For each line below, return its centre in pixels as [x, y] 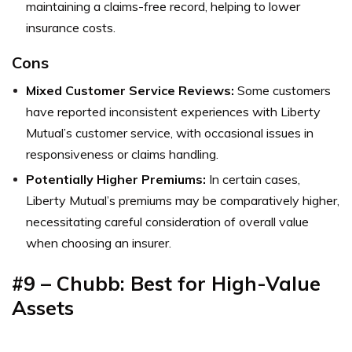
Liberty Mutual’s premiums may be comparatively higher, [183, 200]
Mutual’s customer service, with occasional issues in [170, 132]
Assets [43, 307]
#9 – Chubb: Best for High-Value [166, 283]
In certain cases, [253, 179]
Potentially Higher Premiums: [116, 179]
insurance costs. [71, 27]
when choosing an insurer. [99, 242]
